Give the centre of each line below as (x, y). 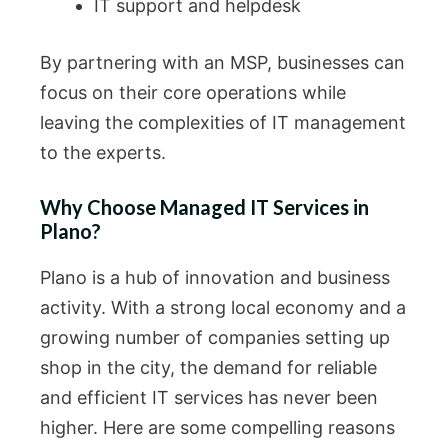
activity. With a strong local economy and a (223, 308)
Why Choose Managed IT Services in (204, 207)
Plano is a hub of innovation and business (215, 278)
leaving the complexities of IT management (223, 123)
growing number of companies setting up (215, 338)
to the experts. (103, 153)
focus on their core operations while (193, 93)
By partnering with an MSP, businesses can (222, 63)
